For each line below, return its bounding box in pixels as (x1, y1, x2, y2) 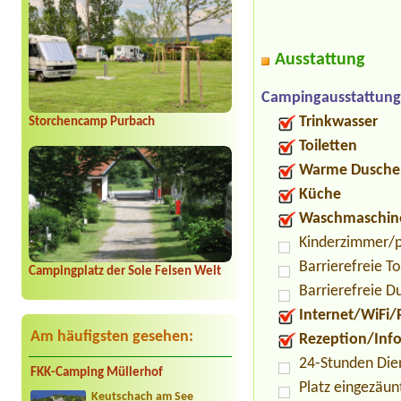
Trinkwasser (299, 114, 379, 132)
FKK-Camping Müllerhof (30, 366, 163, 380)
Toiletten (299, 138, 358, 156)
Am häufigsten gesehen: (30, 328, 193, 346)
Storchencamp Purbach (29, 115, 155, 130)
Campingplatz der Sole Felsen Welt (29, 265, 221, 279)
